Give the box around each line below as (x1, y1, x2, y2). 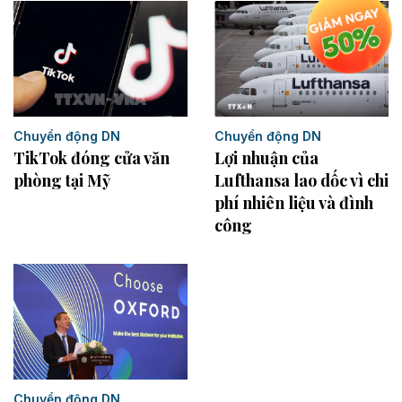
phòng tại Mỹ (13, 169, 110, 191)
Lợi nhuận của (214, 147, 319, 170)
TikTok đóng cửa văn (13, 146, 170, 169)
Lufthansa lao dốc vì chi (214, 170, 389, 192)
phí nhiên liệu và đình (214, 192, 373, 214)
